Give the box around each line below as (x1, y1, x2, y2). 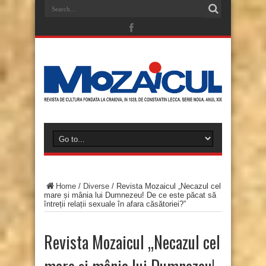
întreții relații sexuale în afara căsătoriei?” (44, 199, 186, 209)
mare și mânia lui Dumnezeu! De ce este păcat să (44, 191, 216, 200)
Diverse (83, 182, 109, 191)
